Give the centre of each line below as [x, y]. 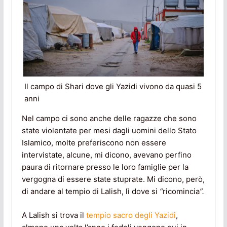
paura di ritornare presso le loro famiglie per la [105, 167]
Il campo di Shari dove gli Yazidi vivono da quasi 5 [113, 87]
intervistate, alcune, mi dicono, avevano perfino [106, 155]
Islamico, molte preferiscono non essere [94, 143]
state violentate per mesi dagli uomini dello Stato [109, 131]
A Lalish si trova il [53, 215]
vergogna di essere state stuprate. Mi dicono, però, [113, 179]
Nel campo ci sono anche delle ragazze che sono [109, 119]
